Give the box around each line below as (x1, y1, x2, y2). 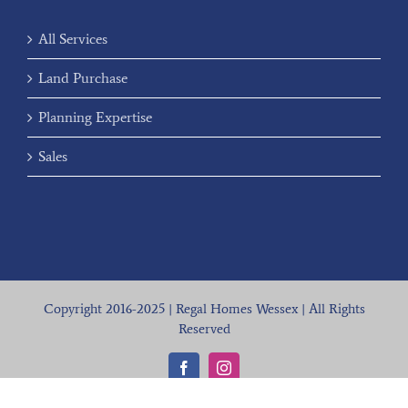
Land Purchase (38, 68, 127, 87)
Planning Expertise (38, 107, 152, 126)
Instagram (222, 366, 280, 382)
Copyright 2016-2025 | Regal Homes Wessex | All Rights (43, 300, 365, 317)
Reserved (178, 320, 230, 337)
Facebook (182, 366, 240, 382)
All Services (38, 29, 107, 47)
